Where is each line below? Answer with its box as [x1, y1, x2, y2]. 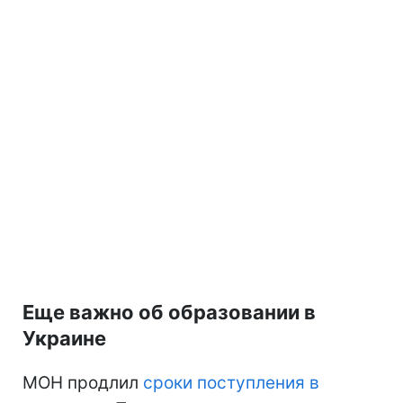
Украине [22, 326, 106, 350]
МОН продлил [22, 372, 143, 393]
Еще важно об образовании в [22, 300, 316, 324]
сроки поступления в [143, 372, 319, 393]
